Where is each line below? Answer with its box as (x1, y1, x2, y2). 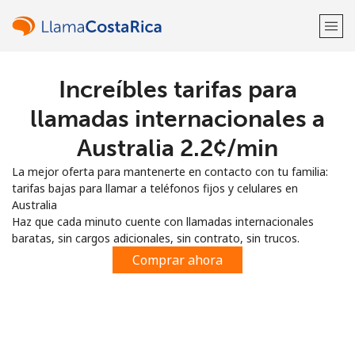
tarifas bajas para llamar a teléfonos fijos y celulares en (12, 181, 298, 196)
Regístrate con (139, 166, 216, 181)
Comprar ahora (132, 251, 223, 269)
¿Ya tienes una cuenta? (73, 125, 195, 140)
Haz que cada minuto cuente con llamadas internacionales (12, 214, 314, 229)
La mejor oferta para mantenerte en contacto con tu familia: (12, 164, 328, 179)
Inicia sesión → (194, 125, 282, 140)
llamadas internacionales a (30, 105, 325, 133)
